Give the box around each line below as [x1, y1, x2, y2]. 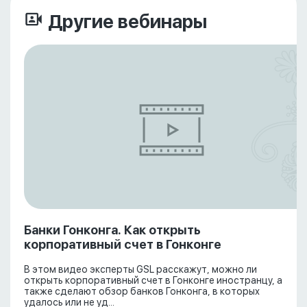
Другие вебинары [48, 10, 207, 33]
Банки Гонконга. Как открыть [24, 222, 201, 237]
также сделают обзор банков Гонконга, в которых [24, 286, 260, 297]
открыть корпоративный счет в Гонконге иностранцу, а [24, 275, 282, 286]
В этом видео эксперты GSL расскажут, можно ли [24, 264, 257, 275]
